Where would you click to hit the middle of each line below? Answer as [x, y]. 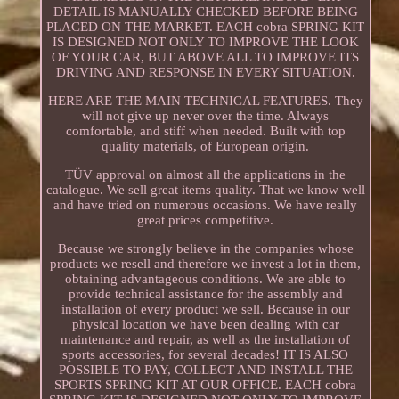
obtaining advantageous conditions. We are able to [206, 278]
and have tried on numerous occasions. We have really [206, 204]
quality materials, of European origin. [206, 146]
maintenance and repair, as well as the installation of [206, 339]
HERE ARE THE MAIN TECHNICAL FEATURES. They [205, 100]
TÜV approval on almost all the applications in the [206, 174]
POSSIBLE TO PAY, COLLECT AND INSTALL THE [205, 369]
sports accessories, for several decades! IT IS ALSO [206, 354]
